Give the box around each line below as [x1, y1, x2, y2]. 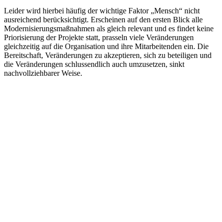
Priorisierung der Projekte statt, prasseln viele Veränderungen [4, 33, 194, 42]
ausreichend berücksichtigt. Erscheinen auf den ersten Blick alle [4, 15, 203, 24]
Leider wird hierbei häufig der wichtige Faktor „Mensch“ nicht [4, 6, 200, 15]
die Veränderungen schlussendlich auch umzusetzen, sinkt [4, 59, 184, 68]
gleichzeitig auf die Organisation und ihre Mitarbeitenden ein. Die [4, 42, 209, 51]
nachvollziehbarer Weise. [4, 68, 82, 77]
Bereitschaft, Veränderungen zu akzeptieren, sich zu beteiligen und [4, 51, 212, 59]
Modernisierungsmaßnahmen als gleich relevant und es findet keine [4, 24, 214, 33]
